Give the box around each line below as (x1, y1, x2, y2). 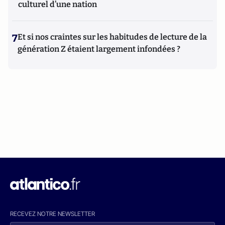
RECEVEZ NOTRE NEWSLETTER (10, 210, 95, 217)
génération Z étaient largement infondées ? (18, 44, 180, 54)
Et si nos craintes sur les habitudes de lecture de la (18, 32, 207, 42)
